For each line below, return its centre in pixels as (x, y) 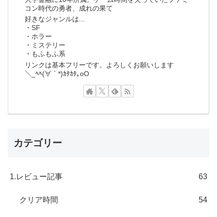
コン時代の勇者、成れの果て (69, 8)
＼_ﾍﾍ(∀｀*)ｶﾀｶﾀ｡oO (57, 73)
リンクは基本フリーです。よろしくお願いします (100, 65)
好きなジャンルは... (55, 19)
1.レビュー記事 (36, 177)
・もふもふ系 (45, 54)
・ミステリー (45, 45)
